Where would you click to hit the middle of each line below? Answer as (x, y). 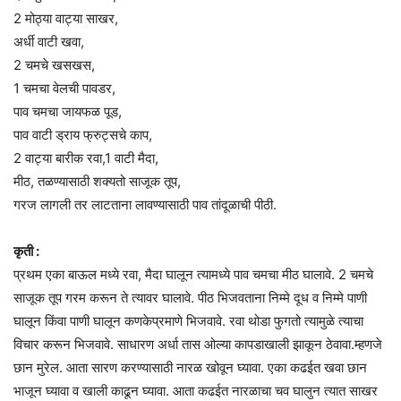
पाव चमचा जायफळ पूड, (68, 112)
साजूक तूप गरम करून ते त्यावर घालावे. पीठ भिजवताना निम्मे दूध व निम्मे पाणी (190, 298)
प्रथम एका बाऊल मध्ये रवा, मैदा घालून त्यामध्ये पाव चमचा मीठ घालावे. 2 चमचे (193, 275)
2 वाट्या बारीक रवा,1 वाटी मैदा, (86, 158)
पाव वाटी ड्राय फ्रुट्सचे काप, (83, 135)
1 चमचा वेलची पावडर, (64, 89)
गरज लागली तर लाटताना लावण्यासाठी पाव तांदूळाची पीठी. (145, 205)
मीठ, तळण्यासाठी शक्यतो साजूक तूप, (97, 182)
